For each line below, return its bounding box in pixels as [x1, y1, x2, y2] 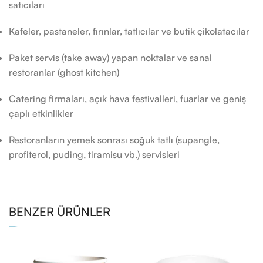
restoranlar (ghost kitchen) [9, 66, 119, 78]
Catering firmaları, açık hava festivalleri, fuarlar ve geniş [9, 93, 246, 104]
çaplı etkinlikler [9, 107, 73, 119]
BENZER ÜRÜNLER [9, 204, 110, 219]
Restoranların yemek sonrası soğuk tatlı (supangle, [9, 134, 220, 146]
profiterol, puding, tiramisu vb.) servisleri [9, 149, 180, 160]
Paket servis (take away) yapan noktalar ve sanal [9, 52, 212, 63]
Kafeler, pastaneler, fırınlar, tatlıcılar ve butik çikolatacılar [9, 25, 249, 37]
